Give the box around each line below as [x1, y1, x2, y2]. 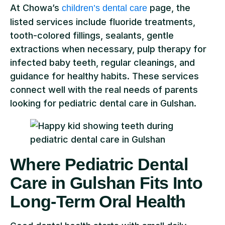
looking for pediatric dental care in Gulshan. [10, 97, 196, 108]
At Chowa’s [10, 2, 62, 13]
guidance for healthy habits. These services [10, 70, 199, 81]
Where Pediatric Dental [10, 154, 188, 174]
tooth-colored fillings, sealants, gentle [10, 30, 174, 41]
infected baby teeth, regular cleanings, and [10, 57, 195, 68]
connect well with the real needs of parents [10, 84, 198, 95]
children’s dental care [62, 3, 147, 13]
